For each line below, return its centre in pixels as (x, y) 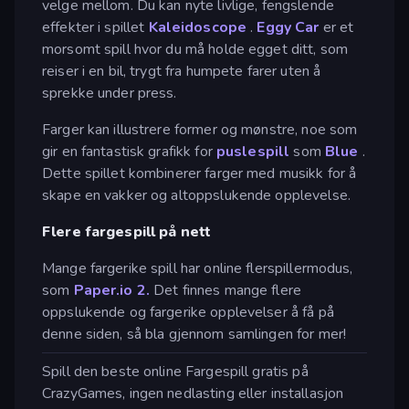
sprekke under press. (110, 93)
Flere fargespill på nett (127, 231)
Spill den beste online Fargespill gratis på (175, 371)
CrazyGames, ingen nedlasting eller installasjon (193, 393)
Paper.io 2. (111, 290)
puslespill (253, 151)
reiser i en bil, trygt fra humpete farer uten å (182, 71)
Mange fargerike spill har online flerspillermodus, (198, 268)
